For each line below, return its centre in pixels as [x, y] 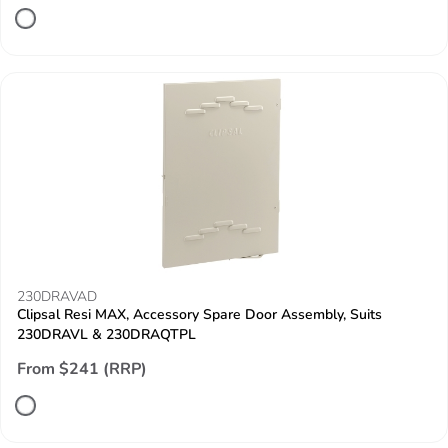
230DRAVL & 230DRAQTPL [106, 334]
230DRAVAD [57, 296]
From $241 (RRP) [82, 369]
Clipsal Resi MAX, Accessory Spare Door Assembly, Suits [199, 314]
